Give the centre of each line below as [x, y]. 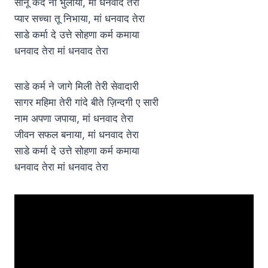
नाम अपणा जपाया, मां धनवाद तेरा [74, 118]
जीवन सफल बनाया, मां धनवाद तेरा [77, 134]
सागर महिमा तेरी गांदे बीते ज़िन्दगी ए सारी [86, 102]
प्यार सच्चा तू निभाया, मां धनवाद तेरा [80, 18]
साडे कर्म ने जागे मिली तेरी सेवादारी [77, 86]
